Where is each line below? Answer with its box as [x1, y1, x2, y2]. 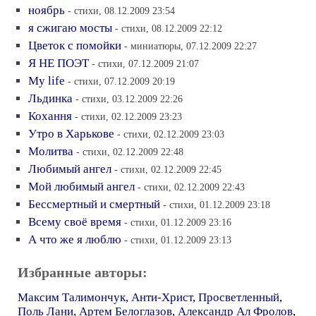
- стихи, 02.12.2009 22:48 [76, 145, 183, 157]
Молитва [28, 144, 73, 158]
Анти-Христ [131, 290, 193, 304]
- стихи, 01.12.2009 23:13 [124, 233, 231, 245]
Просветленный [198, 290, 279, 304]
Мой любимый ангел [28, 179, 135, 193]
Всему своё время [28, 214, 121, 229]
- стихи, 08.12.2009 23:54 [68, 4, 175, 16]
